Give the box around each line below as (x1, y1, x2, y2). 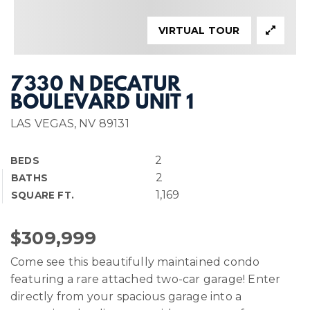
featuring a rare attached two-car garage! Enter (10, 273, 281, 286)
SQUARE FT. (11, 190, 74, 201)
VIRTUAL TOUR (158, 24, 240, 37)
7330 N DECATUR (10, 74, 181, 97)
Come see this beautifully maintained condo (10, 255, 260, 268)
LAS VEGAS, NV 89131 (10, 117, 129, 130)
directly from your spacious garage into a (10, 290, 242, 303)
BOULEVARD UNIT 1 (10, 92, 194, 115)
